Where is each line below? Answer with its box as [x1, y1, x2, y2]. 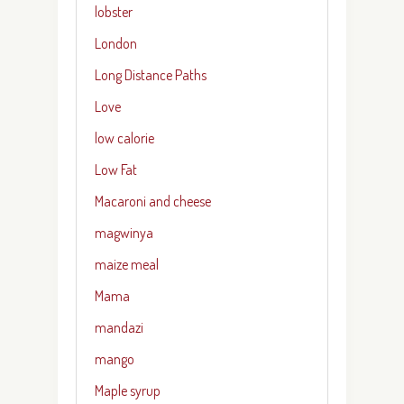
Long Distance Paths [95, 65, 207, 84]
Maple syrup [95, 381, 161, 399]
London [95, 33, 137, 52]
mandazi [95, 317, 143, 336]
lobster [95, 2, 133, 21]
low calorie [95, 128, 154, 147]
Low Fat [95, 160, 137, 179]
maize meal [95, 254, 159, 273]
